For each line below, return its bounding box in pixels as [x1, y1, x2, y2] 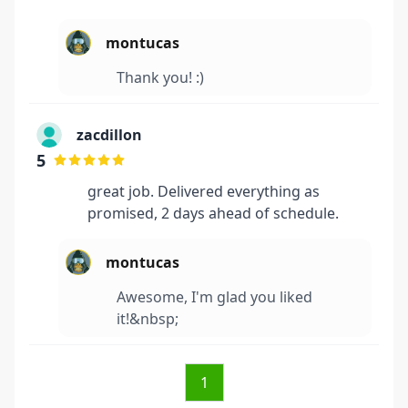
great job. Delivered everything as [87, 181, 320, 201]
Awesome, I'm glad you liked [117, 287, 312, 307]
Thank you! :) [117, 67, 204, 87]
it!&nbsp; [117, 309, 178, 329]
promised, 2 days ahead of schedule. [87, 203, 339, 223]
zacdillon [76, 125, 142, 145]
